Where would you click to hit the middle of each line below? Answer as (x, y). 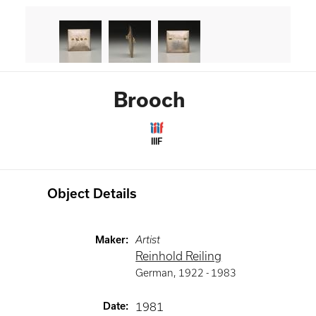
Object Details (92, 194)
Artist (148, 240)
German (155, 273)
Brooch (150, 100)
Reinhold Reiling (179, 256)
